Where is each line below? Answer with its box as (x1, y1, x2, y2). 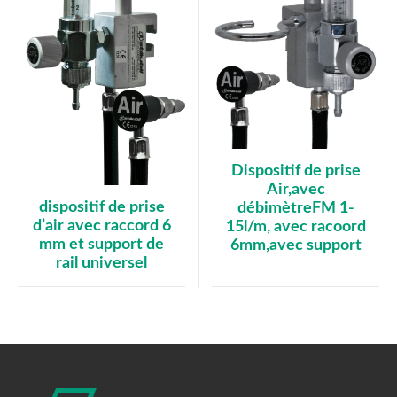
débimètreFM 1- (237, 200, 354, 217)
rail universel (56, 255, 147, 272)
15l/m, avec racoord (225, 219, 366, 236)
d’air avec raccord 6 (32, 218, 171, 235)
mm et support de (39, 237, 164, 253)
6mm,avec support (230, 237, 362, 254)
